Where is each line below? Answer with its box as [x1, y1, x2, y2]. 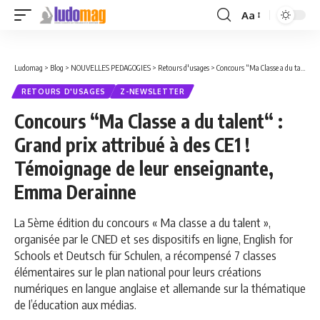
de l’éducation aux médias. [14, 296, 136, 312]
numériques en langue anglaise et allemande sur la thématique [14, 280, 306, 296]
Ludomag [14, 63, 43, 72]
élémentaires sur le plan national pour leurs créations [14, 264, 261, 279]
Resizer [241, 34, 276, 48]
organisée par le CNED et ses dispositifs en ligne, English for [14, 231, 293, 246]
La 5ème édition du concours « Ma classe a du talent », [14, 214, 271, 230]
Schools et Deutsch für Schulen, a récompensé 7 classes [14, 247, 276, 263]
